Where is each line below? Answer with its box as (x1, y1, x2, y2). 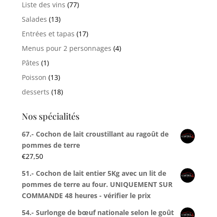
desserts (21, 87, 49, 96)
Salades (21, 14, 47, 24)
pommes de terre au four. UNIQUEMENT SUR (21, 179, 172, 189)
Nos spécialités (21, 110, 79, 122)
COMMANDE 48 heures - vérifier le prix (21, 190, 151, 200)
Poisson (21, 72, 46, 82)
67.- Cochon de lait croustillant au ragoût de (21, 129, 169, 139)
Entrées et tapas (21, 29, 75, 38)
